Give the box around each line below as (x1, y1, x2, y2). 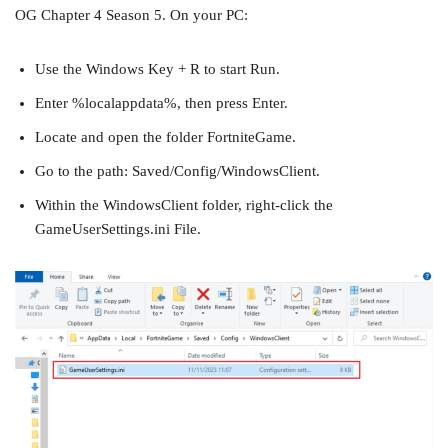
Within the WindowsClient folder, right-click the (35, 197, 333, 213)
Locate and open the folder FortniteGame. (35, 129, 296, 145)
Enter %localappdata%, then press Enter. (35, 95, 288, 111)
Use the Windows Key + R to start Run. (35, 61, 280, 77)
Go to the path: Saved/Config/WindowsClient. (35, 163, 320, 179)
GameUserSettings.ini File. (35, 221, 201, 237)
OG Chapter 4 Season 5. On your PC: (15, 7, 248, 23)
